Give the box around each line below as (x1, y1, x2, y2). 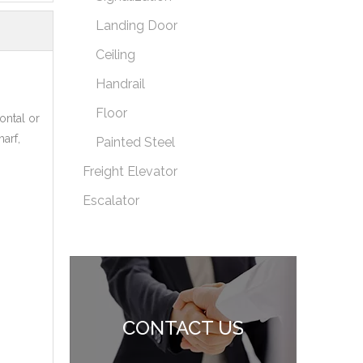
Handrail (96, 76, 145, 92)
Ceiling (96, 47, 135, 63)
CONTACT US (122, 316, 244, 340)
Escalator (83, 193, 139, 209)
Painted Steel (96, 135, 175, 151)
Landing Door (96, 18, 177, 34)
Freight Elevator (83, 164, 177, 180)
